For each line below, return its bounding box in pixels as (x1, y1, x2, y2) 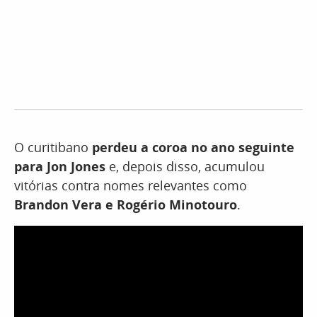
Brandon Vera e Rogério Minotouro (14, 195, 237, 213)
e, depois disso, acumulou (105, 157, 265, 175)
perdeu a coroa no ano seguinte (92, 138, 294, 156)
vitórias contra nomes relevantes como (14, 176, 247, 194)
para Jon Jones (14, 157, 105, 175)
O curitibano (14, 138, 92, 156)
